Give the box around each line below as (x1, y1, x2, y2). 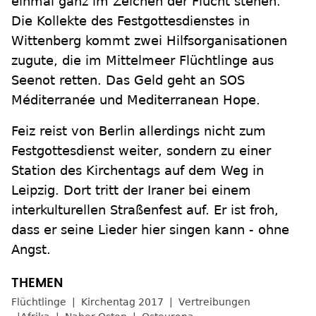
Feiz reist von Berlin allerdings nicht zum (11, 123, 266, 139)
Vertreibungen (178, 296, 250, 308)
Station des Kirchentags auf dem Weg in (11, 163, 264, 178)
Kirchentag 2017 (81, 296, 164, 308)
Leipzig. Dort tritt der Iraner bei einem (11, 183, 251, 198)
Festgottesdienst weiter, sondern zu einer (11, 143, 271, 159)
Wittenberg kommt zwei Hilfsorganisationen (11, 33, 287, 49)
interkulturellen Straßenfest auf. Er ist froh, (11, 202, 279, 218)
